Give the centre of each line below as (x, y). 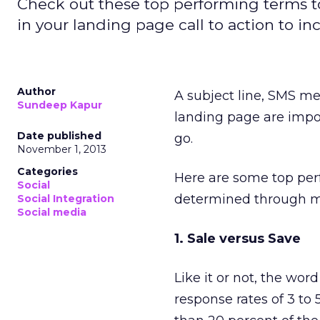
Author (36, 91)
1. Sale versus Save (237, 239)
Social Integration (66, 199)
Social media (52, 212)
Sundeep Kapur (60, 105)
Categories (47, 171)
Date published (59, 136)
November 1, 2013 (62, 149)
